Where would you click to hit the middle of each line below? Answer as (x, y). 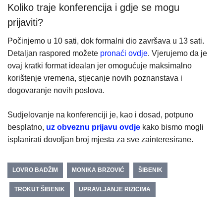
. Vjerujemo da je (177, 53)
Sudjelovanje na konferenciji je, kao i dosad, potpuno (100, 114)
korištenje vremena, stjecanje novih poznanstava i (95, 78)
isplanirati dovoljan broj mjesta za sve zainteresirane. (100, 139)
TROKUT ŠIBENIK (40, 189)
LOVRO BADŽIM (35, 170)
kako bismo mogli (172, 127)
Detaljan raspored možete (54, 53)
